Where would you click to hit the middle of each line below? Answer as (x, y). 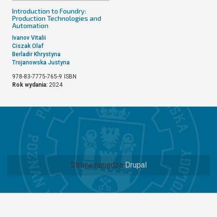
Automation (30, 25)
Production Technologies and (57, 18)
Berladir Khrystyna (36, 54)
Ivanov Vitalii (29, 38)
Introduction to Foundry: (49, 11)
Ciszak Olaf (28, 46)
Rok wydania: (31, 85)
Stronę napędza (98, 165)
